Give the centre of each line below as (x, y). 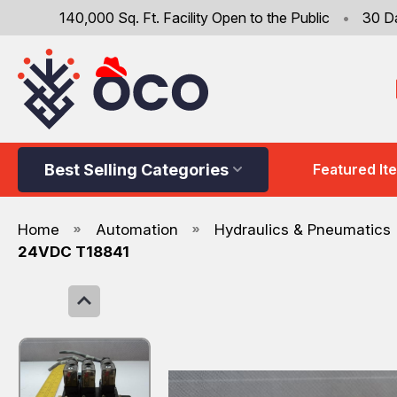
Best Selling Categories (136, 169)
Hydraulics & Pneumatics (303, 229)
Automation (137, 229)
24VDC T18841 (74, 251)
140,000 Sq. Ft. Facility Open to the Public (196, 18)
